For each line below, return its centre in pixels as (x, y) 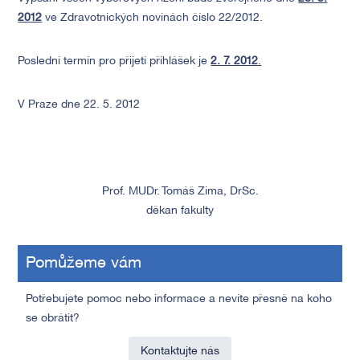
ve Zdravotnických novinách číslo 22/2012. (154, 18)
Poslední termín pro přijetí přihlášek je (115, 61)
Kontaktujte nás (180, 352)
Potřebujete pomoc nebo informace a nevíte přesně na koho (179, 299)
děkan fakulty (180, 211)
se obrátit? (53, 319)
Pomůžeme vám (84, 264)
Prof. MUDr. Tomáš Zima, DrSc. (180, 192)
